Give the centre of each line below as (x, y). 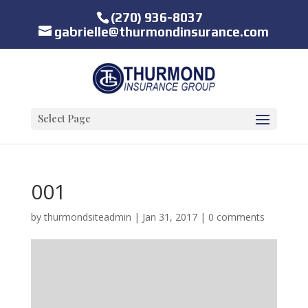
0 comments (236, 217)
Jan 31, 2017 (169, 217)
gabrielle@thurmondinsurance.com (162, 32)
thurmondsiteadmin (87, 217)
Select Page (64, 119)
